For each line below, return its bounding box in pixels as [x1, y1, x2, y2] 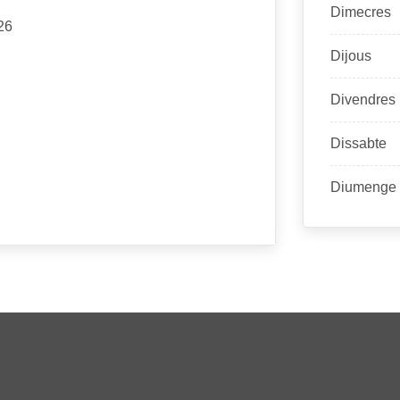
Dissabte [329, 136, 387, 151]
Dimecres [329, 4, 391, 20]
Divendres [329, 92, 396, 107]
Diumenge [329, 179, 396, 195]
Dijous [329, 48, 371, 63]
